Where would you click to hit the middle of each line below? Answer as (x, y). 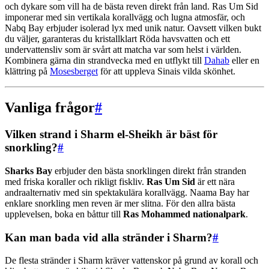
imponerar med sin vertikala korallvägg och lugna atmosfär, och (125, 17)
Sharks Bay (29, 171)
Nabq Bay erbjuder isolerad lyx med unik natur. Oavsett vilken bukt (133, 28)
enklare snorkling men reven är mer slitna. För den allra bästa (120, 203)
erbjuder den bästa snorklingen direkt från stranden (149, 171)
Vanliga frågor (50, 108)
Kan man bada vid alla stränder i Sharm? (109, 237)
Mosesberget (74, 71)
